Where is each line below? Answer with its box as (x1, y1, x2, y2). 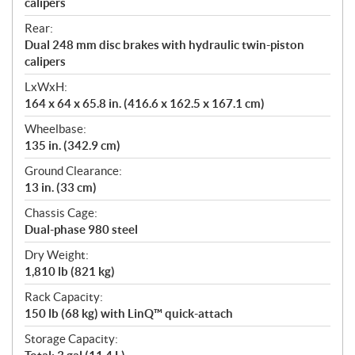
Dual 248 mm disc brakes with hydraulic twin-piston (25, 38, 304, 52)
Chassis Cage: (25, 206, 97, 220)
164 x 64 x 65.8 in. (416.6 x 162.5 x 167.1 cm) (25, 97, 265, 111)
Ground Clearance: (25, 164, 122, 178)
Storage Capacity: (25, 332, 118, 346)
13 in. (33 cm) (25, 181, 97, 195)
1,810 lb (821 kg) (25, 265, 115, 279)
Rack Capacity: (25, 290, 103, 304)
